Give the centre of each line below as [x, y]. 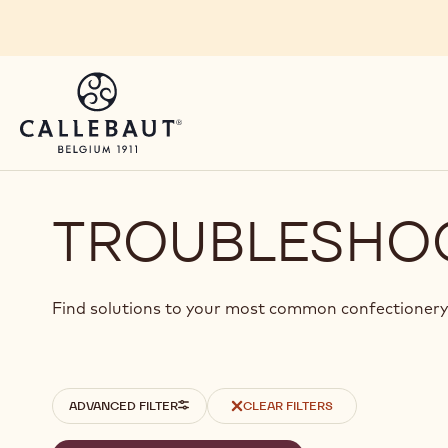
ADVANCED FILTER [123, 405]
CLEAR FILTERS [288, 405]
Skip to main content [114, 24]
